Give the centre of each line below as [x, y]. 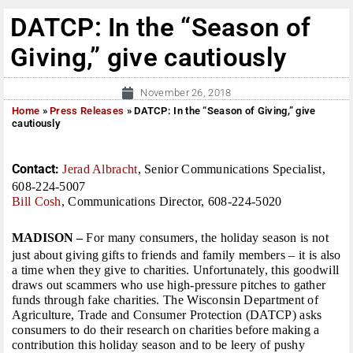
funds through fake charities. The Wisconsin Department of [165, 300]
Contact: [35, 169]
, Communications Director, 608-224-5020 [171, 202]
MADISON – [47, 238]
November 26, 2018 [186, 93]
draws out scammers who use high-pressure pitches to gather [169, 285]
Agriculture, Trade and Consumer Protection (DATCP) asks [167, 315]
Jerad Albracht [100, 169]
